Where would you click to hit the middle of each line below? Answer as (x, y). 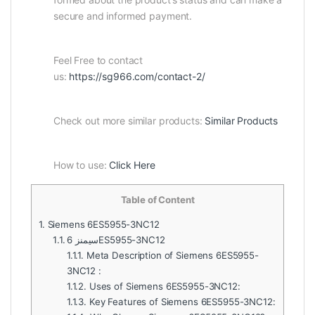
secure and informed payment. (123, 16)
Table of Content (157, 200)
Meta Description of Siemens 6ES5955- (171, 256)
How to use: (82, 165)
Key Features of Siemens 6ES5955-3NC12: (181, 302)
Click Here (132, 165)
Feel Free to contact (98, 60)
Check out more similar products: (129, 121)
